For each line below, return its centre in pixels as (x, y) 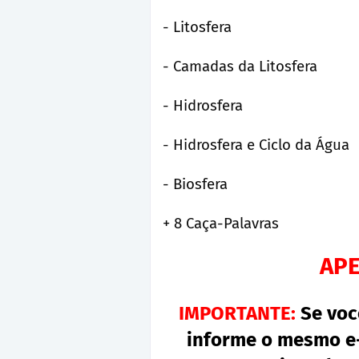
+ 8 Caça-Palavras (221, 224)
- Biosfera (195, 184)
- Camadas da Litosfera (240, 67)
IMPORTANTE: (237, 313)
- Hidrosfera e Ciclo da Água (256, 145)
